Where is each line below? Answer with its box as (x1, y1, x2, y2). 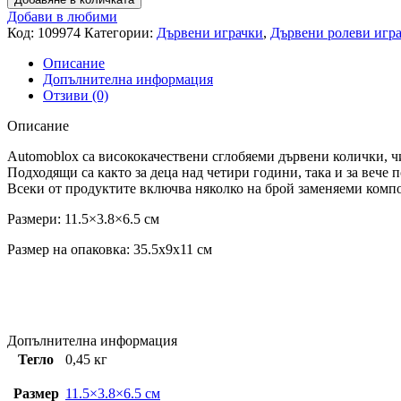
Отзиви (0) (43, 87, 108, 103)
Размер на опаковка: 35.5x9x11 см (7, 241, 212, 257)
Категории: (84, 24, 153, 40)
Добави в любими (7, 8, 117, 24)
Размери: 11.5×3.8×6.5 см (7, 210, 159, 226)
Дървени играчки (157, 24, 263, 40)
